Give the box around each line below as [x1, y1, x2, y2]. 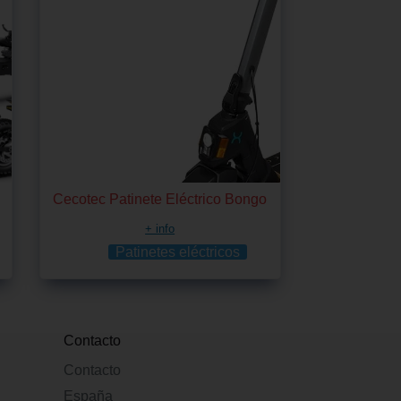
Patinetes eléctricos [115, 243, 241, 260]
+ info [145, 221, 175, 235]
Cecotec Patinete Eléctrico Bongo [53, 191, 268, 207]
